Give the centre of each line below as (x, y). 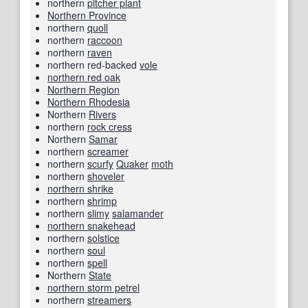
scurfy (100, 164)
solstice (103, 238)
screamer (108, 152)
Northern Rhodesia (89, 102)
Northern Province (87, 15)
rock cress (110, 127)
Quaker (132, 164)
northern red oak (84, 77)
